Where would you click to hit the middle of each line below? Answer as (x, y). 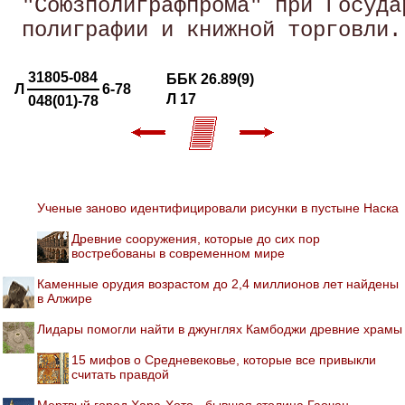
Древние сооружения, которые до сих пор (196, 238)
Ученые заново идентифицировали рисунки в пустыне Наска (218, 207)
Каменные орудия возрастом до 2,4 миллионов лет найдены (218, 283)
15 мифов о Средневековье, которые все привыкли (224, 359)
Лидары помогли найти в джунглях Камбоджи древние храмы (220, 329)
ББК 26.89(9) (210, 79)
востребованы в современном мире (178, 253)
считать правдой (120, 374)
